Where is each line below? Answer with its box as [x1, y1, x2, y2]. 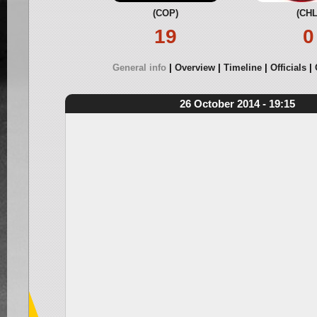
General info [113, 62, 166, 73]
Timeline [224, 62, 262, 73]
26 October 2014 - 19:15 [179, 98, 295, 110]
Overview [175, 62, 215, 73]
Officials [270, 62, 306, 73]
